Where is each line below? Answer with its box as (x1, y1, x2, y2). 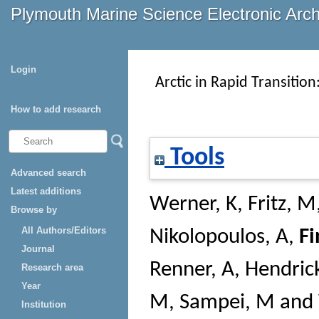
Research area (21, 262, 83, 273)
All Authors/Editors (21, 225, 106, 236)
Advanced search (11, 167, 86, 178)
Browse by (11, 204, 57, 215)
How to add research (11, 104, 101, 115)
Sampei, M (179, 292, 275, 315)
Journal (21, 244, 55, 254)
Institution (21, 299, 66, 310)
